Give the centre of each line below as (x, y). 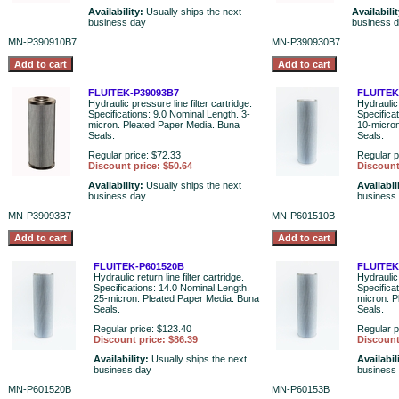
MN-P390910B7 (42, 42)
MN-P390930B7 (306, 42)
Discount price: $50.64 (140, 166)
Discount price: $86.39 (146, 339)
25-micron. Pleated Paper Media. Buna (176, 298)
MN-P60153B (301, 389)
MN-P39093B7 (40, 216)
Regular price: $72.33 (134, 155)
